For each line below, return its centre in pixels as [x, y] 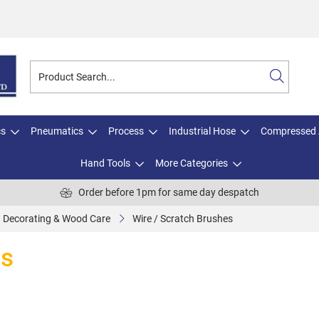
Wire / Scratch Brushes [183, 219]
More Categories [192, 163]
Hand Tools [105, 163]
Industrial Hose [202, 131]
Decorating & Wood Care [57, 219]
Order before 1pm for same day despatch [169, 193]
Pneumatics [57, 131]
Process [126, 131]
